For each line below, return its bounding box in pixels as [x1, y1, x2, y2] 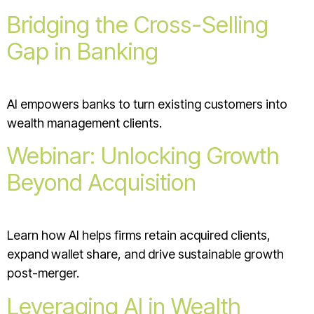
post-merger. [7, 266, 79, 281]
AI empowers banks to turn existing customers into [7, 96, 287, 111]
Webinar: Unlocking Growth [7, 142, 280, 170]
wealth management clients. [7, 115, 162, 130]
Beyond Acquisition [7, 168, 196, 197]
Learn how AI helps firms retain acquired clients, [7, 228, 271, 243]
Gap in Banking [7, 36, 158, 65]
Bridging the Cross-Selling [7, 10, 268, 39]
